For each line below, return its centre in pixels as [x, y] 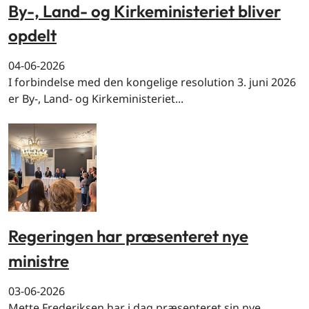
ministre [39, 260]
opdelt [32, 36]
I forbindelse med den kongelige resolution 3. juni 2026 [152, 82]
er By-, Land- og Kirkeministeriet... [96, 99]
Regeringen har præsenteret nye [128, 236]
